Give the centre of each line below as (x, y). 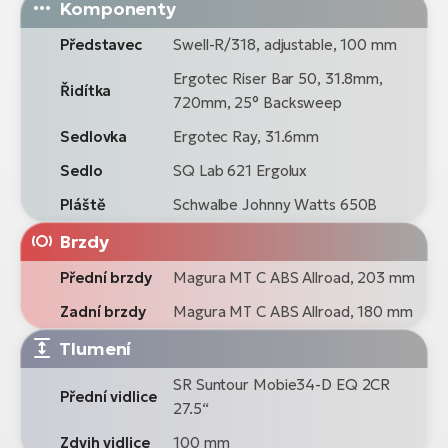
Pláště (83, 204)
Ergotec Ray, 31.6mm (246, 136)
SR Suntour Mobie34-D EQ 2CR (282, 384)
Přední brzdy (106, 277)
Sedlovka (94, 136)
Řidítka (86, 90)
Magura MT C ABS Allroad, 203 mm (294, 277)
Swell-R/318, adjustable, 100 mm (285, 44)
